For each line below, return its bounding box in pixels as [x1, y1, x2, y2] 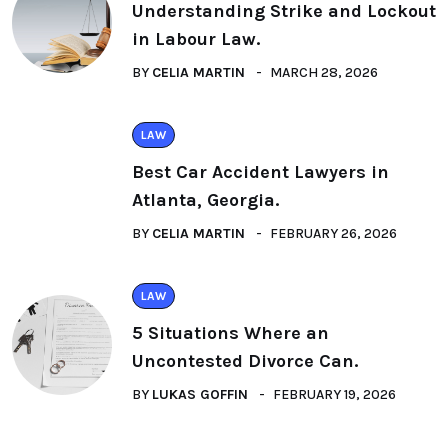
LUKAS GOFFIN [152, 386, 248, 403]
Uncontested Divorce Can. [132, 350, 358, 372]
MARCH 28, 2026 [270, 64, 378, 81]
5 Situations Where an [132, 322, 329, 344]
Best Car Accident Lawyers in [132, 161, 389, 183]
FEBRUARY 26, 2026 [270, 225, 397, 242]
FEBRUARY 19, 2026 [273, 386, 396, 403]
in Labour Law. [132, 28, 260, 50]
